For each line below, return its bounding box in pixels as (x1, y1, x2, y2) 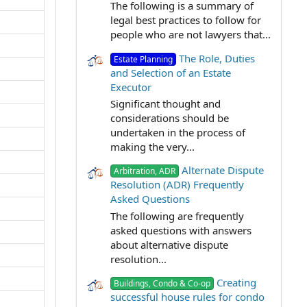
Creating (217, 275, 257, 290)
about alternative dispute (110, 238, 228, 252)
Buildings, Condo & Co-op (114, 278, 211, 290)
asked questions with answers (110, 223, 251, 238)
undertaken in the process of (110, 125, 245, 140)
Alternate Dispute (182, 163, 265, 177)
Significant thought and (110, 97, 221, 111)
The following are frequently (110, 209, 244, 223)
